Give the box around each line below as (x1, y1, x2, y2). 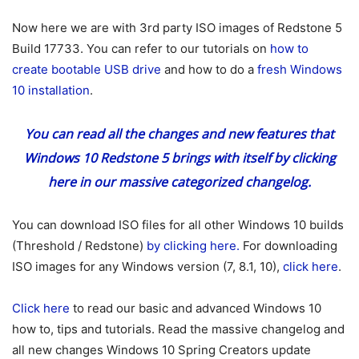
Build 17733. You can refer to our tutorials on (12, 40, 270, 56)
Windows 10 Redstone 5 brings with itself (23, 148, 271, 167)
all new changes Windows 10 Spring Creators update (12, 341, 311, 357)
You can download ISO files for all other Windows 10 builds (12, 216, 344, 232)
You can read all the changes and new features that (25, 124, 334, 143)
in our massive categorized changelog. (76, 172, 311, 191)
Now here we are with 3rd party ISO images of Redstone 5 (12, 19, 342, 35)
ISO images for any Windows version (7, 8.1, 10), (12, 258, 283, 274)
